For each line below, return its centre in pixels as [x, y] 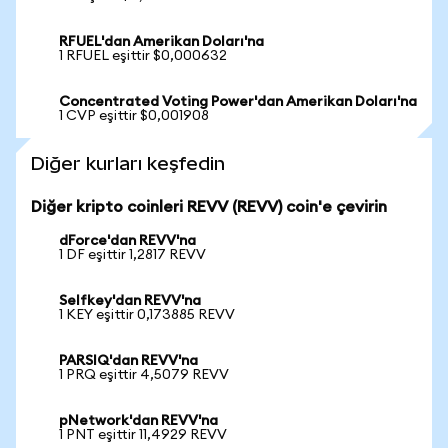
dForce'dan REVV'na [127, 241]
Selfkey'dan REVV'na [130, 301]
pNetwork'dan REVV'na [138, 421]
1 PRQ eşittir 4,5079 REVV [144, 375]
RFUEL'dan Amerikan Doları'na [161, 42]
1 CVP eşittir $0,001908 [134, 116]
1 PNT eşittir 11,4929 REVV [143, 435]
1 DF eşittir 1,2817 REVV [132, 255]
